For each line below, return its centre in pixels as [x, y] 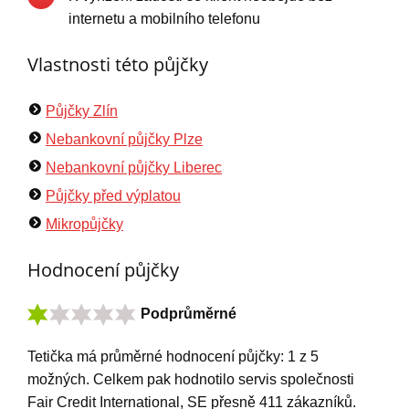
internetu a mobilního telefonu [164, 19]
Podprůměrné [189, 314]
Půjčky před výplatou [113, 196]
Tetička [50, 357]
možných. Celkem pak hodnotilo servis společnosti [191, 380]
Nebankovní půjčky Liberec [134, 168]
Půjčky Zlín [82, 111]
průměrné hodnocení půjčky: [194, 357]
